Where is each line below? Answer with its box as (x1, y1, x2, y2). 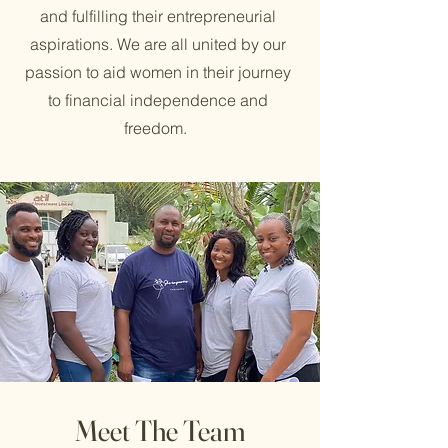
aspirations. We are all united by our (29, 34, 286, 54)
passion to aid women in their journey (24, 62, 291, 82)
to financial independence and (47, 90, 268, 110)
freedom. (124, 118, 191, 138)
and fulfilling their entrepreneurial (39, 6, 276, 26)
